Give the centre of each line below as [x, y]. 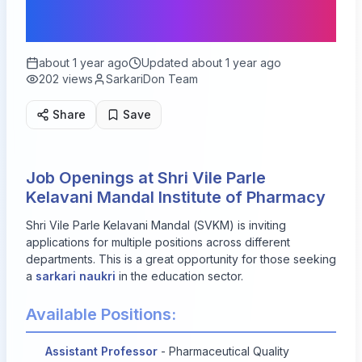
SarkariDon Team [152, 79]
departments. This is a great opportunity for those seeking [181, 259]
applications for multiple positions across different [158, 242]
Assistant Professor [101, 351]
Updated [166, 63]
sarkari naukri [76, 276]
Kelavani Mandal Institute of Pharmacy [176, 197]
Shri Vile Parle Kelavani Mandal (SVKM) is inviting [156, 225]
